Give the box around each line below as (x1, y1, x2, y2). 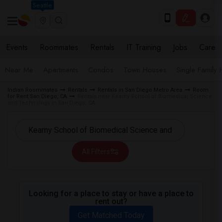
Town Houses (123, 64, 166, 75)
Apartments (43, 64, 78, 75)
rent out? (95, 197, 127, 206)
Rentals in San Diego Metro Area (98, 87, 182, 93)
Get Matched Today (77, 211, 145, 220)
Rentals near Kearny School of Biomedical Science (77, 93, 212, 100)
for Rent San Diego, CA (7, 93, 67, 100)
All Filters (81, 148, 110, 156)
